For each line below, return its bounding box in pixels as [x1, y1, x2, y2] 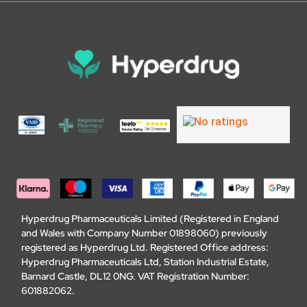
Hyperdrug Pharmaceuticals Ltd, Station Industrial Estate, [21, 255, 269, 268]
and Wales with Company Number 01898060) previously [21, 226, 267, 239]
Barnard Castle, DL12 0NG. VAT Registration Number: [21, 269, 249, 282]
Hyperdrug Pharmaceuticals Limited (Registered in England [21, 212, 279, 225]
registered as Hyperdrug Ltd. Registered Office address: [21, 241, 269, 254]
